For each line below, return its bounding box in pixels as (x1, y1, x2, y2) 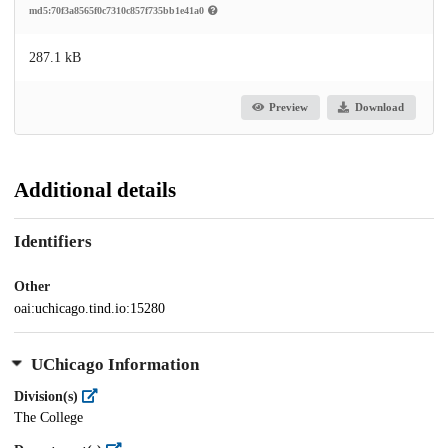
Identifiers (14, 232, 92, 252)
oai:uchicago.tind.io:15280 (14, 301, 165, 317)
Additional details (14, 177, 176, 202)
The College (14, 410, 83, 426)
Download (354, 101, 404, 114)
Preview (269, 101, 309, 114)
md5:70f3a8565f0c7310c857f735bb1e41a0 (29, 4, 207, 16)
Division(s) (14, 388, 82, 404)
